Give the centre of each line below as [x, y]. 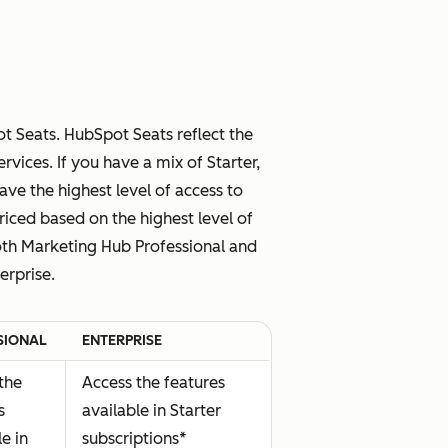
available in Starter [152, 410]
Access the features [154, 382]
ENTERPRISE [122, 340]
